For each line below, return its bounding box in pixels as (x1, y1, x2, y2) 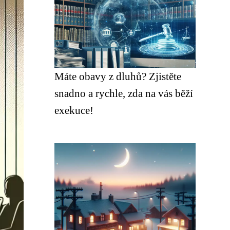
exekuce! (54, 104, 93, 116)
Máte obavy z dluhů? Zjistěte (54, 70, 181, 82)
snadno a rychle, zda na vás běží (54, 87, 193, 99)
